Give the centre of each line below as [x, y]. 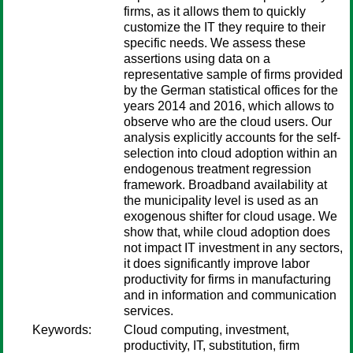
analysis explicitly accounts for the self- [232, 137]
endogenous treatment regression [217, 169]
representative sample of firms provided [233, 74]
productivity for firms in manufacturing [227, 279]
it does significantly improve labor [217, 264]
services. [149, 311]
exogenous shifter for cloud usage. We [230, 216]
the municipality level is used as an [221, 201]
